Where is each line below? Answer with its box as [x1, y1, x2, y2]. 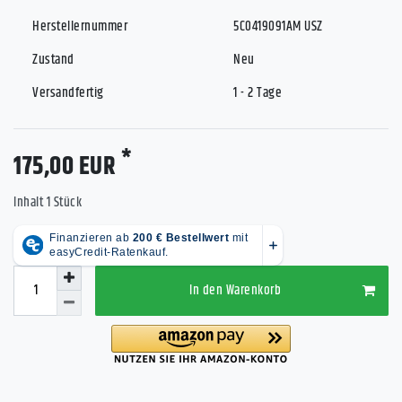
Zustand [32, 48, 74, 70]
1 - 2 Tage [233, 82, 282, 103]
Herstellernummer [32, 15, 127, 37]
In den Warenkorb [189, 280, 282, 301]
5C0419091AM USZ [233, 15, 323, 37]
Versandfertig [32, 82, 104, 103]
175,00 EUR [13, 147, 121, 186]
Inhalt [13, 191, 47, 213]
